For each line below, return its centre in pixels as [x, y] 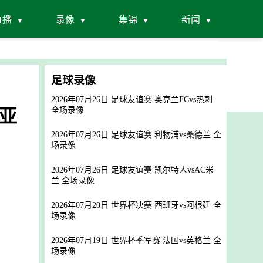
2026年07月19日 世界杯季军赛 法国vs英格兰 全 [136, 240]
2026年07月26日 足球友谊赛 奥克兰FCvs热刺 [132, 100]
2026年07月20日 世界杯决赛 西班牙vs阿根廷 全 [136, 205]
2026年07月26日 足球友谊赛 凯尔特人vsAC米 [132, 170]
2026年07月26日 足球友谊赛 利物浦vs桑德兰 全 [136, 135]
